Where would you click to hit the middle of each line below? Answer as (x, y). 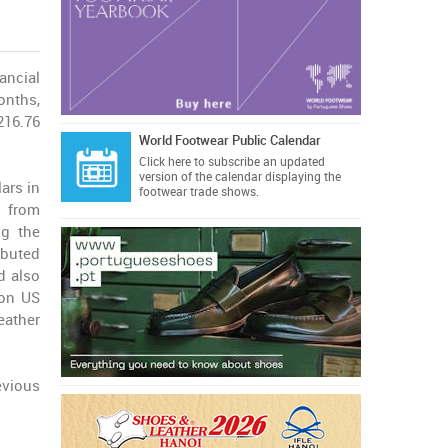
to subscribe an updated (257, 162)
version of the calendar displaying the (239, 177)
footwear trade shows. (198, 192)
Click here (164, 162)
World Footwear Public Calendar (229, 140)
